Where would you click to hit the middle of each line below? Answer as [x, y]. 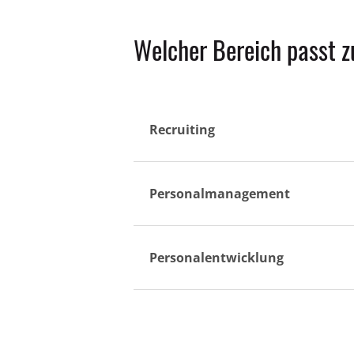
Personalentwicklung [216, 258]
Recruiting [182, 130]
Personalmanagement [219, 194]
